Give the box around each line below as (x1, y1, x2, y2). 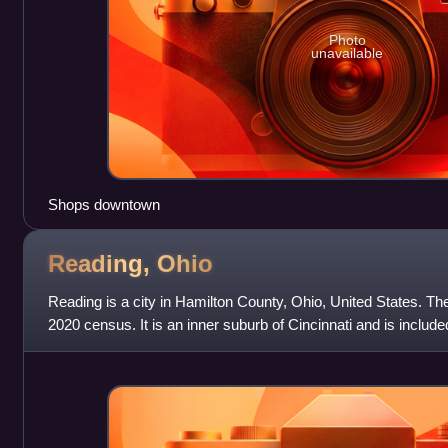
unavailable (311, 44, 384, 61)
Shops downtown (47, 196, 160, 214)
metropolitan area (47, 339, 161, 357)
